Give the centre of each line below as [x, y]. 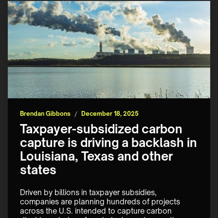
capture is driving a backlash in [109, 143]
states [38, 170]
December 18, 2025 [110, 114]
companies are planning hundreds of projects [101, 202]
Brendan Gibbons [45, 114]
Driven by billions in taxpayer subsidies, [89, 193]
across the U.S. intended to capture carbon [97, 211]
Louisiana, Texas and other [96, 156]
